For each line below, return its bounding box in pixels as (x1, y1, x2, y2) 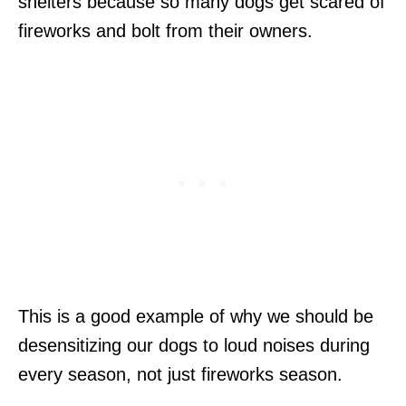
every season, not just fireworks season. (18, 363, 343, 384)
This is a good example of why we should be (18, 305, 373, 326)
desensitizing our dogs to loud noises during (18, 334, 370, 355)
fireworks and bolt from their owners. (18, 20, 313, 41)
